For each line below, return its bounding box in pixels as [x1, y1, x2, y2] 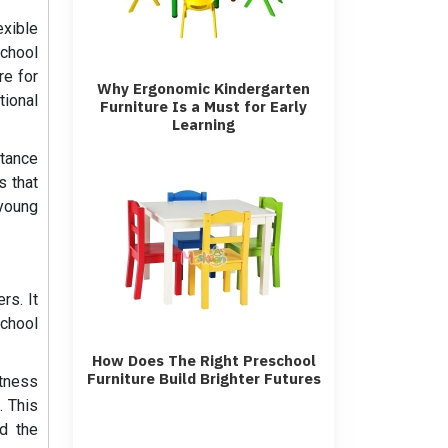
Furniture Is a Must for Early [100, 97, 307, 116]
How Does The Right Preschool [91, 351, 316, 370]
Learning [172, 115, 235, 134]
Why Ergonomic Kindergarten [97, 79, 310, 98]
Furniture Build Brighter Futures [86, 369, 321, 388]
